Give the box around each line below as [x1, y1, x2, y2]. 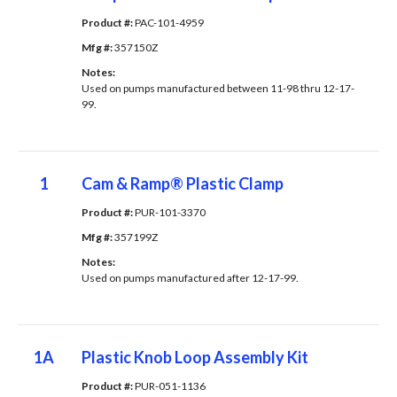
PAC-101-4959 [134, 16, 204, 30]
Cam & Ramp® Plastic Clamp [81, 174, 284, 194]
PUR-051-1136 [134, 379, 206, 393]
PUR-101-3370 [134, 206, 206, 220]
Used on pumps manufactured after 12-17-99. [81, 271, 299, 285]
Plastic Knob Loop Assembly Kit [81, 347, 308, 368]
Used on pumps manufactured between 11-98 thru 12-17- [81, 82, 354, 96]
